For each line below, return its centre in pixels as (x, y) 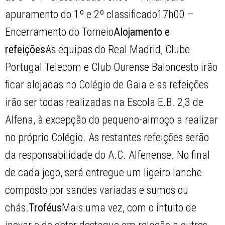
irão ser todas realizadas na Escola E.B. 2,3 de (104, 102)
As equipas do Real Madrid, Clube (118, 50)
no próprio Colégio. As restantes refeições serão (107, 138)
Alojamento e (142, 32)
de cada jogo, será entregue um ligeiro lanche (104, 173)
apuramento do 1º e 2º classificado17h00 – (100, 15)
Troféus (45, 208)
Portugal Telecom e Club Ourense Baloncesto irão (111, 67)
